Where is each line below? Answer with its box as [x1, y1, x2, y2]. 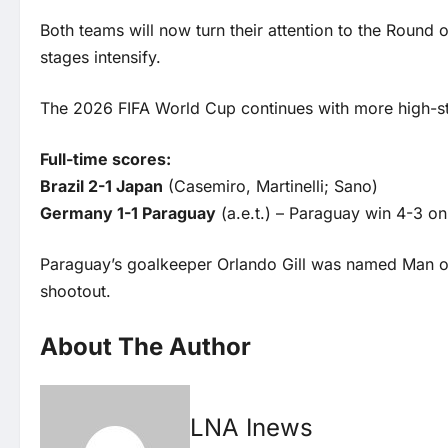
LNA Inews [190, 413, 313, 443]
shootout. [40, 281, 111, 302]
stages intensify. [40, 47, 161, 68]
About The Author [40, 332, 251, 362]
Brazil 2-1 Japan [40, 176, 163, 197]
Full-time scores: [40, 149, 171, 170]
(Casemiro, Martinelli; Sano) [163, 176, 378, 197]
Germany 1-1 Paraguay [40, 203, 216, 224]
